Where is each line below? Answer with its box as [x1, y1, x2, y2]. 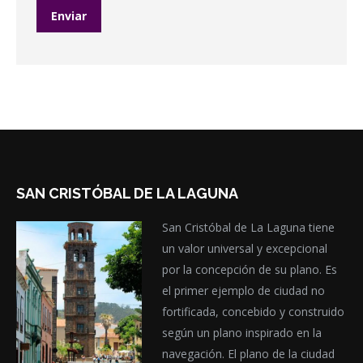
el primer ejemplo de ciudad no [162, 282, 326, 298]
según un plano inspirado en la [162, 324, 322, 340]
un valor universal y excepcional [162, 240, 328, 256]
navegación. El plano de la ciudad [162, 345, 335, 361]
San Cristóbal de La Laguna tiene [162, 219, 335, 235]
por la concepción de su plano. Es [162, 261, 338, 277]
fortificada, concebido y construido [162, 303, 345, 319]
